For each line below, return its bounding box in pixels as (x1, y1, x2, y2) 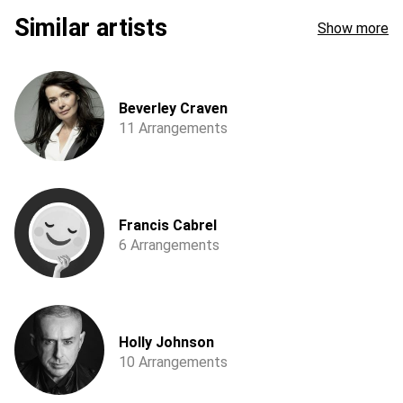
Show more (318, 19, 389, 37)
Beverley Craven (119, 100, 228, 117)
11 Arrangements (119, 120, 228, 137)
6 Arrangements (119, 237, 219, 254)
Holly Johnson (119, 334, 214, 351)
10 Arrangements (119, 354, 228, 371)
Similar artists (14, 13, 167, 42)
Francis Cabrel (119, 217, 217, 234)
